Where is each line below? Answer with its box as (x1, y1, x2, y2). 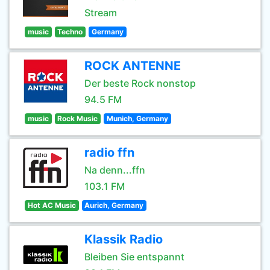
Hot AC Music (27, 201, 76, 210)
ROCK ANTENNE (84, 58, 181, 73)
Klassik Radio (84, 232, 163, 246)
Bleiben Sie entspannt (84, 251, 184, 263)
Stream (84, 7, 117, 19)
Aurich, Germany (84, 201, 144, 210)
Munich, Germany (106, 114, 168, 123)
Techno (57, 27, 83, 36)
